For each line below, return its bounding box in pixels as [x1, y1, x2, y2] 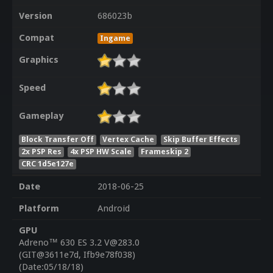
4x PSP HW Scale [70, 146, 132, 156]
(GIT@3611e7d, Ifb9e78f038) [18, 249, 135, 261]
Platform [18, 203, 59, 214]
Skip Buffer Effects [163, 134, 238, 144]
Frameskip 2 [141, 146, 189, 156]
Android [97, 203, 130, 214]
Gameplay [18, 110, 63, 122]
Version [18, 10, 52, 22]
